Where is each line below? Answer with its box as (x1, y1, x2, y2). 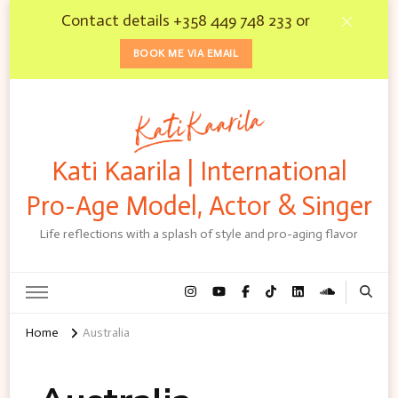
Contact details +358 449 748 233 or (61, 11, 310, 30)
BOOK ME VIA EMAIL (132, 47, 239, 60)
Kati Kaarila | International (51, 155, 347, 187)
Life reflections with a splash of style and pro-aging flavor (40, 226, 358, 242)
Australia (83, 324, 130, 340)
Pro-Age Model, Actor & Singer (26, 189, 372, 222)
